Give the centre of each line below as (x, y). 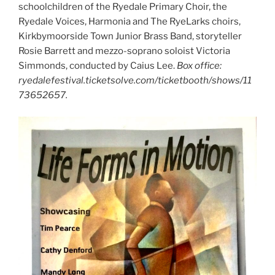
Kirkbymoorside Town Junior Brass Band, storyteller (130, 37)
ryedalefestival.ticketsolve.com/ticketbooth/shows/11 (135, 81)
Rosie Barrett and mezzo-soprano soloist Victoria (124, 51)
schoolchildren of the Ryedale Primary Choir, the (123, 7)
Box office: (199, 66)
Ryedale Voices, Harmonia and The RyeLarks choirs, (130, 22)
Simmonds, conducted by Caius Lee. (98, 66)
